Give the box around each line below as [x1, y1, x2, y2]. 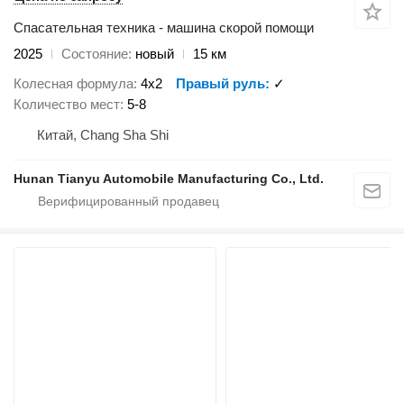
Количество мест [14, 96, 120, 112]
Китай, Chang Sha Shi [37, 126, 169, 142]
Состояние [61, 46, 128, 62]
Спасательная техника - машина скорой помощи [14, 20, 314, 36]
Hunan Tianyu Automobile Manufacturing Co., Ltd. [14, 170, 324, 186]
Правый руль [176, 75, 265, 91]
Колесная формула [14, 75, 133, 91]
